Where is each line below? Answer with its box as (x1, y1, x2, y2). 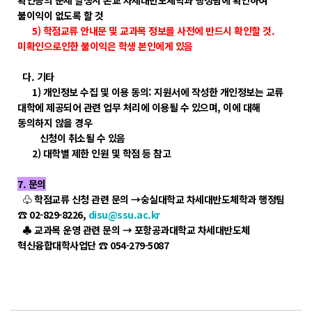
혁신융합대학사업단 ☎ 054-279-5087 (17, 238, 169, 252)
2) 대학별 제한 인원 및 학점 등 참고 (17, 146, 171, 160)
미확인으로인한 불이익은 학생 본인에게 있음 (17, 39, 193, 53)
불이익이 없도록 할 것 (17, 8, 103, 22)
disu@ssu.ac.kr (88, 208, 160, 221)
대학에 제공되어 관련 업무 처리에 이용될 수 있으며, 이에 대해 (17, 100, 260, 114)
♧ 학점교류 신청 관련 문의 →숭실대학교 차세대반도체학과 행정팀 (17, 192, 285, 206)
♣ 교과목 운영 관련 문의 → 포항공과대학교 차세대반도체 (17, 223, 250, 237)
